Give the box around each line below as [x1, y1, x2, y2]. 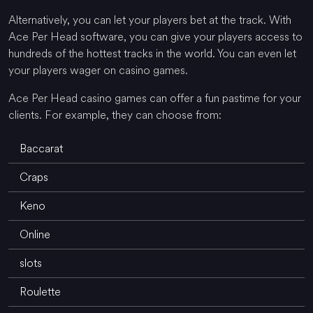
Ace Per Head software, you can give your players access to [8, 28, 303, 45]
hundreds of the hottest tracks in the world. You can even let [8, 45, 296, 61]
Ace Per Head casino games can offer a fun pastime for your [8, 89, 301, 106]
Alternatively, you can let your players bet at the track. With [8, 11, 291, 28]
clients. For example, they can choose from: [8, 106, 221, 123]
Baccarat [20, 140, 63, 156]
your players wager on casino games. [8, 61, 188, 78]
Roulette [20, 283, 61, 300]
